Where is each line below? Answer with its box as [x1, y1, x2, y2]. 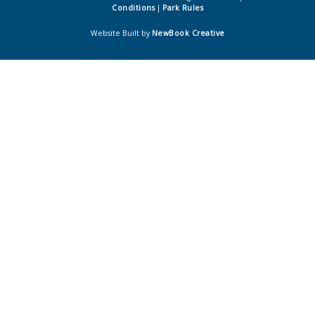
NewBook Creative [151, 27, 225, 38]
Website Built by [90, 27, 152, 38]
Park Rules [162, 2, 203, 13]
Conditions [112, 2, 155, 13]
